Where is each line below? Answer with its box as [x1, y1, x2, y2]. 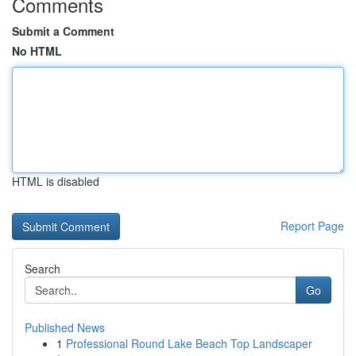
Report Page [281, 218, 344, 234]
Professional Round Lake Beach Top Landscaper [66, 335, 312, 351]
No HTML [12, 43, 62, 59]
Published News [25, 319, 105, 335]
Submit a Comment [12, 23, 114, 39]
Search [25, 261, 60, 277]
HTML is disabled [12, 173, 99, 189]
